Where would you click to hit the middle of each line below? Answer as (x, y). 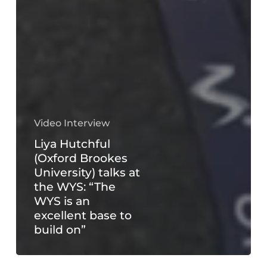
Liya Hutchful (72, 144)
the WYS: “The (74, 187)
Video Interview (72, 123)
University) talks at (87, 172)
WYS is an (62, 201)
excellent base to (83, 215)
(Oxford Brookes (80, 158)
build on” (60, 229)
